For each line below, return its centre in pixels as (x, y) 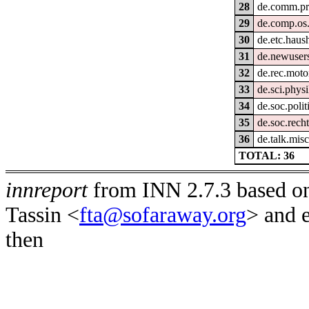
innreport (47, 190)
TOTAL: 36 (266, 156)
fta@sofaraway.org (163, 215)
